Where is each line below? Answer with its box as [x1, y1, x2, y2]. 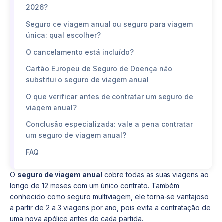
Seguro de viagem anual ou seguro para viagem [26, 20, 193, 28]
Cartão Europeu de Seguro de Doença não [26, 64, 172, 73]
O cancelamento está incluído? [26, 48, 134, 56]
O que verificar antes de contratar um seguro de [26, 92, 193, 101]
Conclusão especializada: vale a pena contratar [26, 120, 193, 128]
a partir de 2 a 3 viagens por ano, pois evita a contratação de [10, 203, 211, 212]
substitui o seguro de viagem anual [26, 75, 149, 84]
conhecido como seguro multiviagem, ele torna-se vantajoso [10, 192, 209, 201]
